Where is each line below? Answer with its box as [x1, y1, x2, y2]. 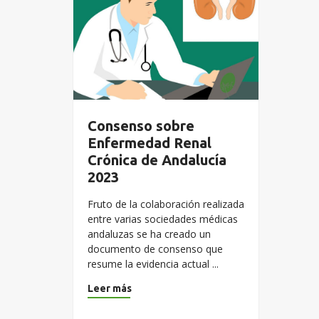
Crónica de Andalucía [88, 152, 226, 168]
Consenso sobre [88, 117, 194, 134]
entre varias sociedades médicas [88, 212, 238, 226]
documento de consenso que [88, 242, 223, 256]
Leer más [88, 283, 132, 294]
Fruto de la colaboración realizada [88, 197, 244, 211]
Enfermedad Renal [88, 135, 211, 151]
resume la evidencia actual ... [88, 257, 219, 271]
